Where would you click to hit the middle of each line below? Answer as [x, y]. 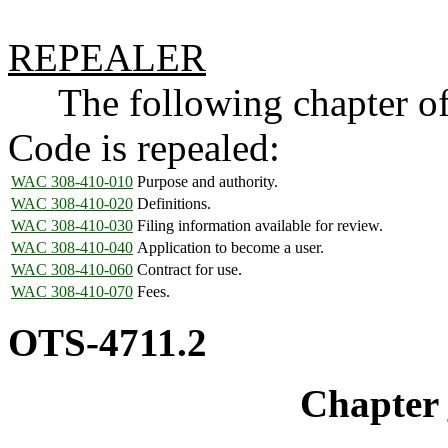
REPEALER [107, 57]
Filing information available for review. [260, 225]
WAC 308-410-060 [72, 269]
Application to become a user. [230, 247]
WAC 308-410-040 [72, 247]
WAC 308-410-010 [72, 181]
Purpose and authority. [207, 181]
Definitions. [174, 203]
